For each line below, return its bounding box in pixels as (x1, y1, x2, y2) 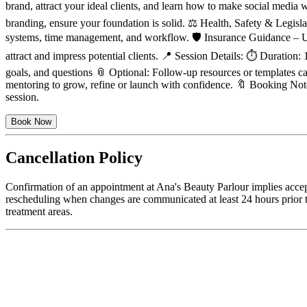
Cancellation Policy (5, 149, 143, 167)
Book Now (11, 116, 51, 127)
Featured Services (5, 258, 214, 290)
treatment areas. (5, 206, 73, 218)
